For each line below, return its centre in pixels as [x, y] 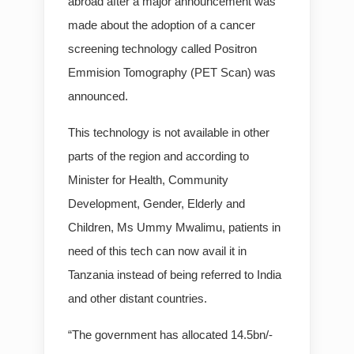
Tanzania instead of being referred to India [175, 275]
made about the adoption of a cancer [162, 25]
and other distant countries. [137, 298]
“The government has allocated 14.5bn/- [170, 335]
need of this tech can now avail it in [157, 251]
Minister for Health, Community [148, 180]
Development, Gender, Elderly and [156, 203]
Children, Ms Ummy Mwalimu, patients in [174, 227]
